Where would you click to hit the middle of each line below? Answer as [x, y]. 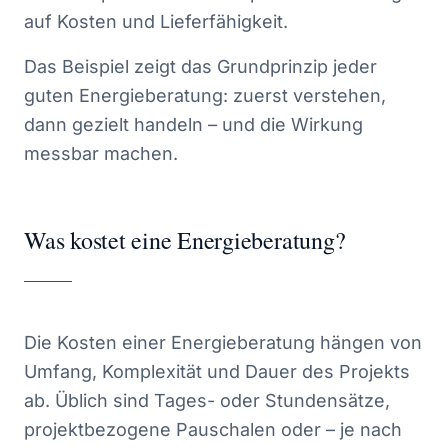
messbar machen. [101, 153]
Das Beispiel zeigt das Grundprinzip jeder [200, 66]
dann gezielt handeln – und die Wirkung [193, 124]
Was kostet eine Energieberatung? [185, 240]
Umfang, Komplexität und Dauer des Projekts [217, 371]
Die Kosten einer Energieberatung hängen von [223, 342]
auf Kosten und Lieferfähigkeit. [156, 21]
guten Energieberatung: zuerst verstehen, [205, 95]
